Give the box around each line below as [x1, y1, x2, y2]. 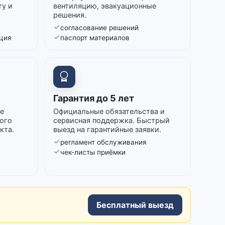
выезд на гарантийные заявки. [53, 125, 161, 134]
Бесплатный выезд [96, 199, 174, 210]
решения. [53, 10, 86, 20]
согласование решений [60, 23, 139, 32]
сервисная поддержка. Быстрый [53, 116, 170, 125]
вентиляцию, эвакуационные [53, 1, 156, 11]
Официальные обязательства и [53, 106, 165, 116]
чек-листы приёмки [60, 148, 126, 156]
